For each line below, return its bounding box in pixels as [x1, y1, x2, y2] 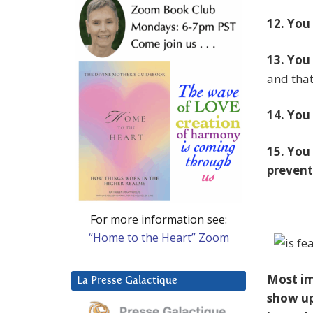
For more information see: [90, 211, 227, 227]
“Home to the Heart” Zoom [88, 229, 229, 245]
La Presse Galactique [77, 275, 177, 286]
